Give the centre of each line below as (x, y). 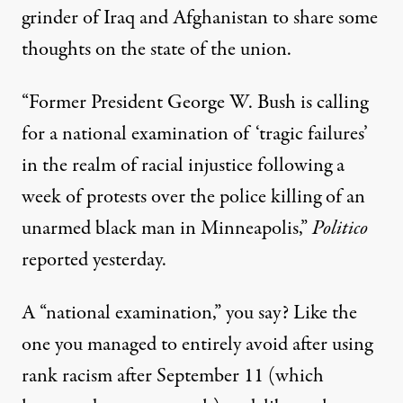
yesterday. (127, 260)
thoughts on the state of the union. (157, 50)
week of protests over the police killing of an (193, 197)
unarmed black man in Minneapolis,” (167, 229)
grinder (50, 18)
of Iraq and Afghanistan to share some (228, 18)
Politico (340, 229)
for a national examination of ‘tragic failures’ (195, 134)
